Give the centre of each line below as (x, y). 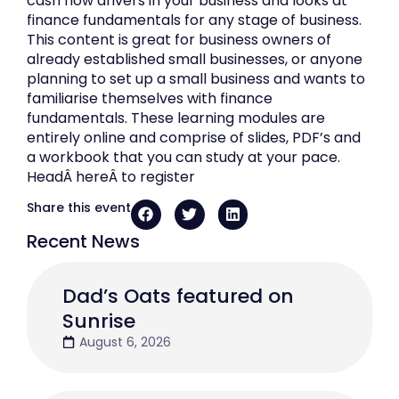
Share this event (79, 207)
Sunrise (99, 321)
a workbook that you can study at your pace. (183, 157)
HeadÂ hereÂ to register (111, 176)
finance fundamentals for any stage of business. (194, 20)
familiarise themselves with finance (150, 98)
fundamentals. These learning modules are (176, 118)
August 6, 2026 (125, 342)
